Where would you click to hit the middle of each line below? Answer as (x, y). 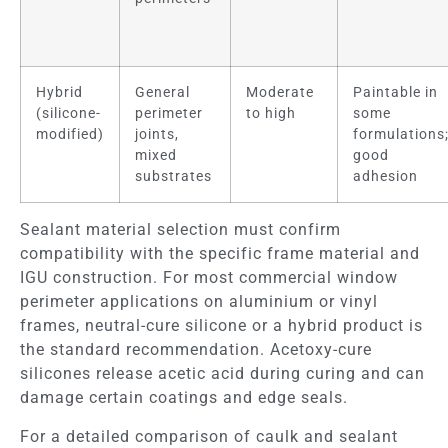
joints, (157, 135)
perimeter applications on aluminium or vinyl (199, 302)
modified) (70, 135)
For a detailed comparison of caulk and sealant (209, 436)
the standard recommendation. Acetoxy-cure (196, 350)
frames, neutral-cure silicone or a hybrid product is (221, 326)
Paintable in (395, 93)
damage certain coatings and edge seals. (184, 398)
